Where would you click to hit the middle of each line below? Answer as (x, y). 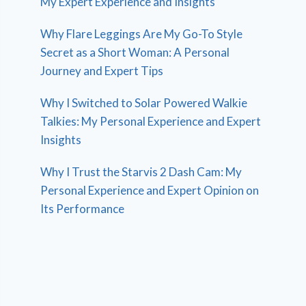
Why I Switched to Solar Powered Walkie (144, 102)
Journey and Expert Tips (102, 70)
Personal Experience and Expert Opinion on (150, 190)
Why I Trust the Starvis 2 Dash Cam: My (141, 171)
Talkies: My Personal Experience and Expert (151, 121)
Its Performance (83, 208)
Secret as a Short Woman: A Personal (135, 52)
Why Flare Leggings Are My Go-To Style (142, 33)
